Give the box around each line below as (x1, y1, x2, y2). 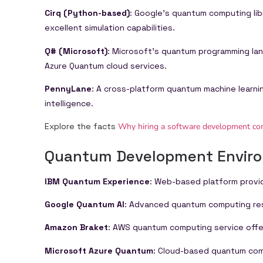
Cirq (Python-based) (45, 8, 130, 19)
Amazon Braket (45, 222, 108, 233)
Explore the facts (45, 121, 118, 132)
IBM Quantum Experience (45, 176, 150, 187)
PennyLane (45, 83, 92, 94)
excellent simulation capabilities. (45, 22, 175, 33)
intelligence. (45, 97, 93, 109)
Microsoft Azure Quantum (45, 245, 153, 256)
